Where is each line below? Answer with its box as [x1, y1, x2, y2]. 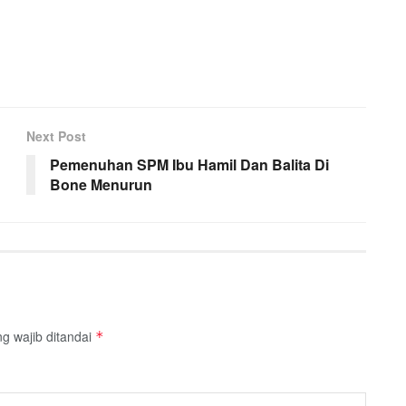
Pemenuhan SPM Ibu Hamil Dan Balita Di [50, 154, 329, 176]
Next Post [26, 127, 86, 146]
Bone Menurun [50, 174, 152, 196]
